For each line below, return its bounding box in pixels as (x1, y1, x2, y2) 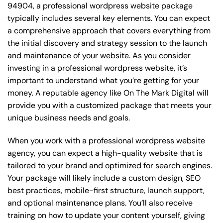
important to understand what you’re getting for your (7, 75, 199, 86)
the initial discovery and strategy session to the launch (7, 38, 207, 49)
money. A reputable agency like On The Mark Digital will (7, 88, 209, 99)
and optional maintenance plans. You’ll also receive (7, 197, 193, 208)
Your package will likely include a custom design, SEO (7, 172, 201, 183)
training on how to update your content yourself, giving (7, 210, 205, 221)
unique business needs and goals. (7, 112, 130, 123)
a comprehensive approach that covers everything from (7, 25, 211, 36)
